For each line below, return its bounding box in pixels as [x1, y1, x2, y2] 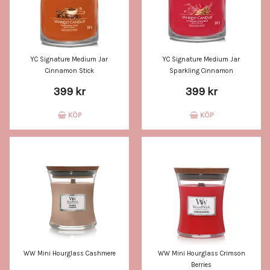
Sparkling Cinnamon [169, 67, 233, 75]
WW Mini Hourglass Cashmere [23, 250, 116, 257]
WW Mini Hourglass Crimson [157, 250, 245, 257]
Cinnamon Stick [45, 67, 94, 75]
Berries [191, 261, 212, 269]
